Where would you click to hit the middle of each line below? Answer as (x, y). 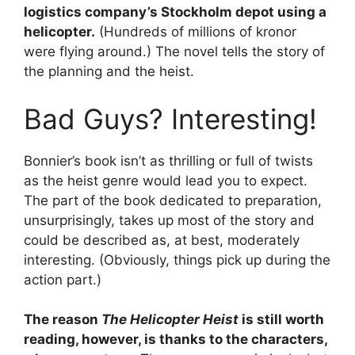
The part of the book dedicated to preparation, (173, 200)
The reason (63, 319)
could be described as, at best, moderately (162, 240)
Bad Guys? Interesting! (170, 118)
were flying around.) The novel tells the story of (174, 52)
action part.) (63, 279)
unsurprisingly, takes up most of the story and (169, 220)
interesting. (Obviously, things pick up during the (177, 260)
